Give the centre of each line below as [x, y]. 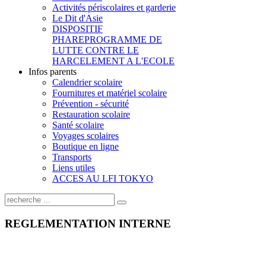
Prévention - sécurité [91, 104]
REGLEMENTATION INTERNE [88, 223]
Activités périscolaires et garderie [114, 7]
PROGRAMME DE [123, 39]
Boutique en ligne [85, 146]
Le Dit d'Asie [77, 18]
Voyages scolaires [85, 136]
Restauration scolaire [91, 114]
